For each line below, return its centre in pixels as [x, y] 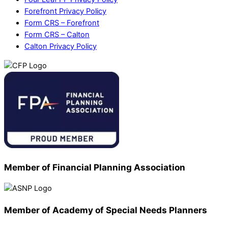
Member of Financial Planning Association [95, 167]
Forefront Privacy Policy [65, 11]
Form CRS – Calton [57, 35]
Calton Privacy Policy [61, 47]
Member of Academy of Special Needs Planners [106, 210]
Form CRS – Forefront [62, 23]
